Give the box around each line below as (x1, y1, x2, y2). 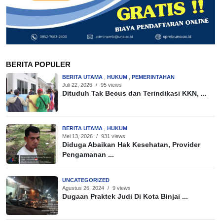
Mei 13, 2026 (62, 133, 93, 140)
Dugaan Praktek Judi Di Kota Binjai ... (62, 192, 188, 200)
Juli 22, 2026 (62, 81, 92, 88)
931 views (101, 133, 125, 140)
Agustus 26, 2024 (62, 184, 104, 191)
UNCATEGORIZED (62, 177, 110, 183)
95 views (101, 81, 122, 88)
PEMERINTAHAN (132, 74, 175, 80)
